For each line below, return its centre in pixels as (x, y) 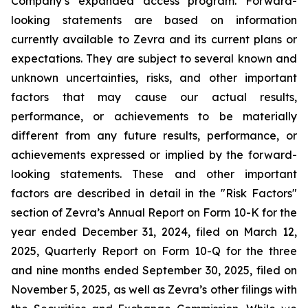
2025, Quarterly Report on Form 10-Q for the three (154, 251)
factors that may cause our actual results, (154, 97)
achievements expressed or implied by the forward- (154, 155)
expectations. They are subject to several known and (154, 58)
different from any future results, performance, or (154, 135)
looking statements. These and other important (154, 174)
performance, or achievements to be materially (154, 116)
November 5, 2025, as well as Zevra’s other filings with (154, 289)
